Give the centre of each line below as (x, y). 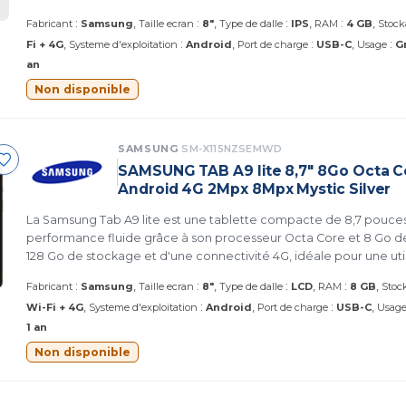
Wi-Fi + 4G (55, 307)
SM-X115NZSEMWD (232, 149)
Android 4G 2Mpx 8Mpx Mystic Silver (255, 189)
